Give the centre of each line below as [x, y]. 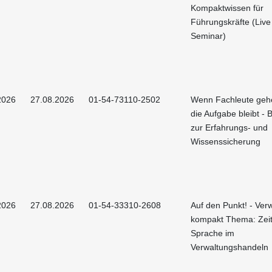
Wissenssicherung [226, 141]
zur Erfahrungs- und [229, 127]
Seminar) [208, 36]
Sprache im [212, 233]
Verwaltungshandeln [229, 247]
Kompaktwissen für [227, 8]
